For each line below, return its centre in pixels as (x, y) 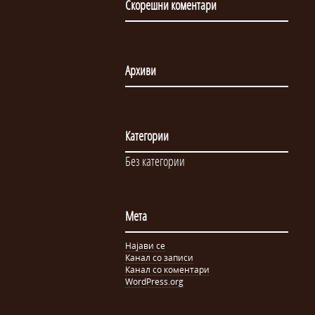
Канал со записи (159, 258)
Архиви (141, 70)
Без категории (155, 161)
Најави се (145, 246)
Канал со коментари (167, 270)
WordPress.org (154, 282)
